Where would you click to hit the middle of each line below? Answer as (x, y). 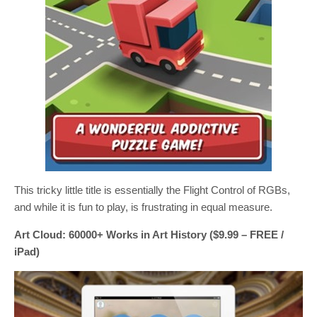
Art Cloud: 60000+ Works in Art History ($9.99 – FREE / (149, 235)
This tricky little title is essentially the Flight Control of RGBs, (152, 190)
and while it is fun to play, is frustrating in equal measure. (143, 207)
